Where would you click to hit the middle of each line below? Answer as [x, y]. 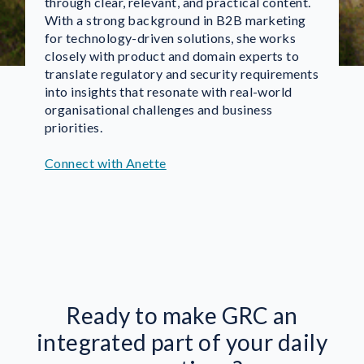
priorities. [74, 127]
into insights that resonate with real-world [169, 91]
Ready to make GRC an [182, 315]
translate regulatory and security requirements [182, 73]
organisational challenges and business [159, 109]
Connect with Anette [106, 162]
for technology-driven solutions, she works [171, 37]
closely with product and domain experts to [172, 55]
